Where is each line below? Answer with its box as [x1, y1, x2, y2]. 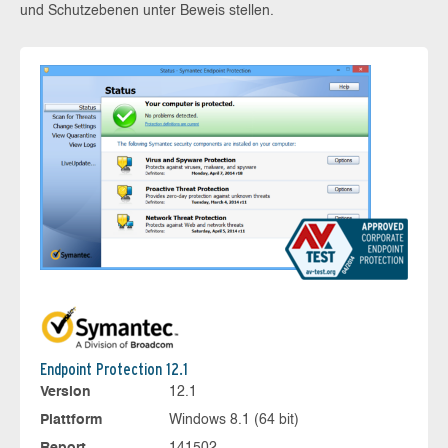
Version [40, 384, 91, 399]
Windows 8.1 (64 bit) [168, 412, 299, 427]
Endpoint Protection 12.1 [40, 359, 188, 379]
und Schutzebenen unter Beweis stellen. [20, 4, 274, 18]
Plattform [40, 412, 102, 427]
